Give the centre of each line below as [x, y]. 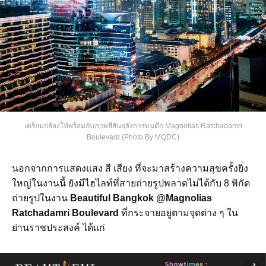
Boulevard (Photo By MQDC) [133, 137]
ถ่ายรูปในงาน [41, 198]
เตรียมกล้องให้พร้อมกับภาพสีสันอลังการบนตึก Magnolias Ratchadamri [133, 126]
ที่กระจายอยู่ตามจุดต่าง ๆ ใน [178, 213]
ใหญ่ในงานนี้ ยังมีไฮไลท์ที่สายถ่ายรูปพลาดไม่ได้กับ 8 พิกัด [131, 183]
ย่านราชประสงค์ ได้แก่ [58, 227]
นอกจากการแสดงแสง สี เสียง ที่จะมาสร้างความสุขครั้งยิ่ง [130, 168]
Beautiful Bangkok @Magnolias [141, 198]
